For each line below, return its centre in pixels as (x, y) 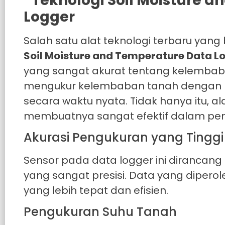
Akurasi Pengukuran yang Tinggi (124, 138)
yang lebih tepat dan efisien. (96, 191)
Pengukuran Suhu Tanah (100, 212)
